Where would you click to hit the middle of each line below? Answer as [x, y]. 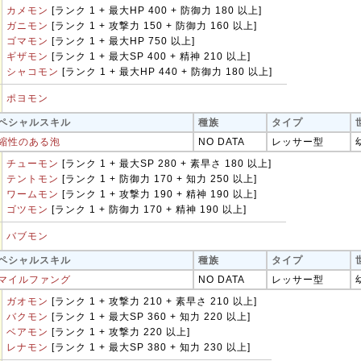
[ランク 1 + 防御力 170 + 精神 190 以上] [147, 210]
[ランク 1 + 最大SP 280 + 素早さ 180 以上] [165, 164]
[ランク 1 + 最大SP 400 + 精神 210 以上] [149, 56]
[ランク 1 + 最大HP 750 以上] [122, 41]
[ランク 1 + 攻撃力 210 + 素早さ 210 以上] [153, 301]
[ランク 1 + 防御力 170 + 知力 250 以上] [158, 179]
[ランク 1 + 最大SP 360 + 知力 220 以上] [149, 317]
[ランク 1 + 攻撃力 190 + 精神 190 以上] [158, 194]
